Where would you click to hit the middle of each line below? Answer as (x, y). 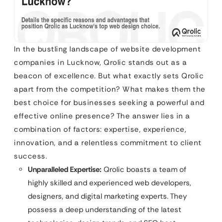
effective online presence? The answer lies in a (102, 116)
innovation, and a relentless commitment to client (108, 142)
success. (30, 156)
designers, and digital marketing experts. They (107, 196)
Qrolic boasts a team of (144, 169)
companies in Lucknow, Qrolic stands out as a (100, 62)
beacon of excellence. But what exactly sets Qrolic (109, 76)
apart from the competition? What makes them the (110, 89)
